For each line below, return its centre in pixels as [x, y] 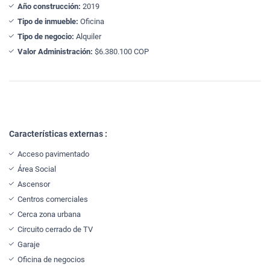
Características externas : [58, 133]
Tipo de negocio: [46, 36]
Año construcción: [49, 6]
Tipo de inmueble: [48, 21]
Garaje [29, 244]
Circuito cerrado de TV [55, 229]
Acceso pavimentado [53, 154]
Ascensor [34, 184]
